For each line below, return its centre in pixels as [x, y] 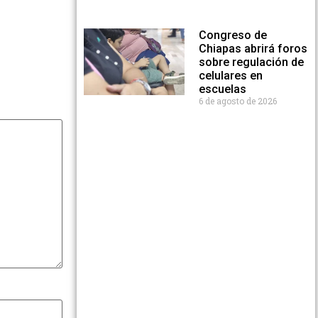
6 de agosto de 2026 [237, 101]
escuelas [222, 89]
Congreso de [232, 35]
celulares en [230, 76]
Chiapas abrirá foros [253, 49]
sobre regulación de [251, 62]
